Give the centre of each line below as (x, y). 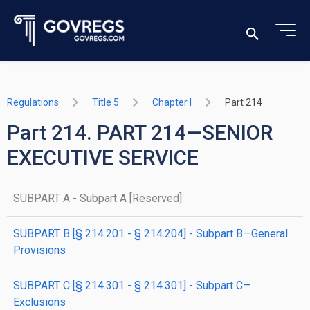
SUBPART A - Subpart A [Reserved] (98, 198)
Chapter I (172, 102)
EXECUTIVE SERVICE (103, 157)
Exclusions (39, 302)
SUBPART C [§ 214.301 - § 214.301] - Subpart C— (132, 285)
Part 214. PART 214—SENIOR (140, 133)
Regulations (33, 102)
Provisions (39, 250)
